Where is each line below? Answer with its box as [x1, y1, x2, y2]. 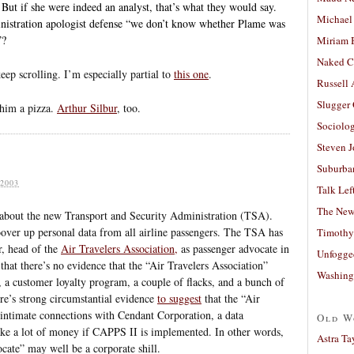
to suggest [157, 290, 201, 306]
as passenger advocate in [178, 240, 289, 256]
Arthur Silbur [57, 100, 117, 115]
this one [174, 66, 209, 81]
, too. [117, 100, 141, 115]
